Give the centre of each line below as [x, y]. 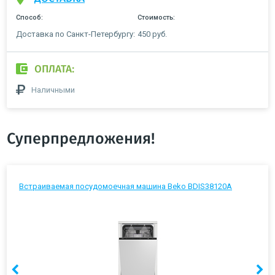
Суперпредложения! [81, 139]
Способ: [29, 18]
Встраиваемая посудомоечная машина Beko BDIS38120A [126, 186]
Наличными [53, 90]
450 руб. [152, 34]
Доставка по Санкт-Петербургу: [76, 34]
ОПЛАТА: [54, 70]
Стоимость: [156, 18]
